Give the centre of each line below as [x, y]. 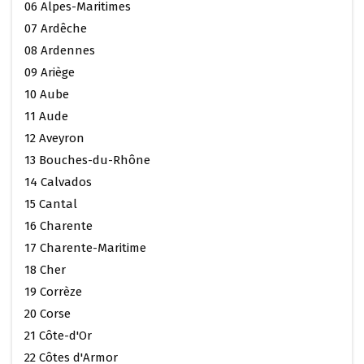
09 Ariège [50, 73]
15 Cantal [51, 204]
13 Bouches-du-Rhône [87, 160]
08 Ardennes [60, 51]
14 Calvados [58, 182]
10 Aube [47, 95]
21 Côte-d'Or [58, 336]
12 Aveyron [54, 139]
